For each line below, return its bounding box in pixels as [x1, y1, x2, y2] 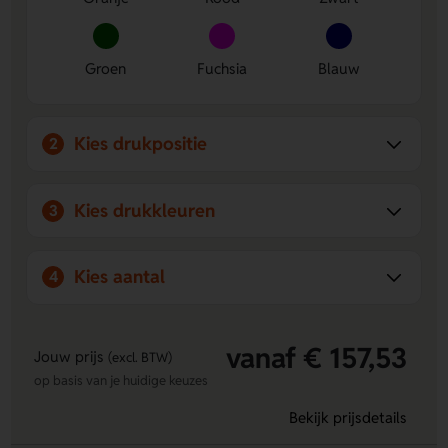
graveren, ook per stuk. [41, 12, 199, 32]
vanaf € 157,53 [225, 339, 407, 376]
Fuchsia [197, 59, 248, 79]
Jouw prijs [33, 347, 108, 367]
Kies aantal [74, 265, 166, 289]
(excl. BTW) [107, 349, 172, 367]
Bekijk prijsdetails [288, 408, 407, 428]
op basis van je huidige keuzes [33, 372, 208, 390]
